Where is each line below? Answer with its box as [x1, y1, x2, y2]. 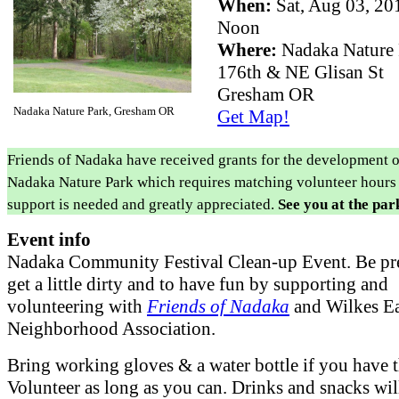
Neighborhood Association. [7, 318, 216, 340]
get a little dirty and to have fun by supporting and [7, 273, 388, 296]
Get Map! [217, 105, 289, 127]
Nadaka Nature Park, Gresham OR [13, 104, 175, 118]
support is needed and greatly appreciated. [7, 196, 278, 214]
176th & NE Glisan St [217, 61, 384, 83]
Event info [7, 229, 91, 251]
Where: [217, 38, 281, 61]
